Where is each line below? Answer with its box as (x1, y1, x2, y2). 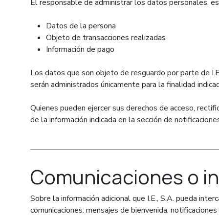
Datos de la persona (46, 21, 116, 31)
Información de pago (46, 44, 114, 55)
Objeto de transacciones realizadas (46, 32, 166, 43)
